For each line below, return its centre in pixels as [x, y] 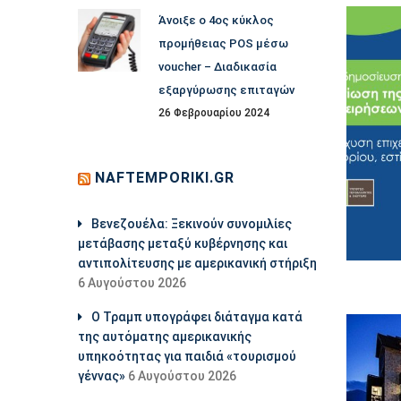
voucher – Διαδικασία [218, 67]
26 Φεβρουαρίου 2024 [214, 113]
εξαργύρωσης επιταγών [226, 90]
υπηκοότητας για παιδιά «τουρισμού [187, 356]
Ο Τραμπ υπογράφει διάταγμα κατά [197, 317]
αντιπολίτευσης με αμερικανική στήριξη [197, 263]
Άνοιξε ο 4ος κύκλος [216, 20]
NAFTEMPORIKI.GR [165, 178]
